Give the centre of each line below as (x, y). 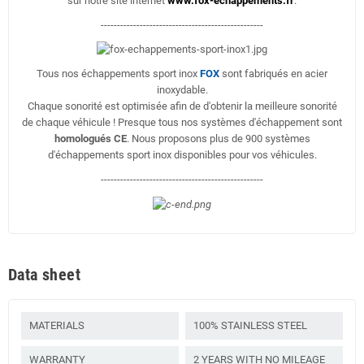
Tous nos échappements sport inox (118, 74)
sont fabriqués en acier (273, 74)
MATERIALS (57, 326)
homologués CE (90, 139)
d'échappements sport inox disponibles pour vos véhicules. (182, 155)
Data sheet (44, 275)
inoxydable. (182, 90)
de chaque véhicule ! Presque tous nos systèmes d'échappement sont (182, 123)
